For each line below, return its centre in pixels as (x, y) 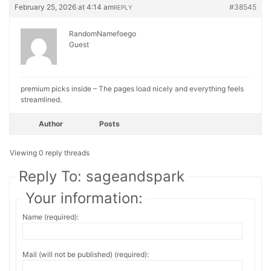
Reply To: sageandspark (102, 176)
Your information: (84, 198)
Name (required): (51, 217)
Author (51, 124)
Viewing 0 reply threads (50, 153)
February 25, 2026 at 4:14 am (64, 7)
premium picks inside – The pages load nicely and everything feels (132, 89)
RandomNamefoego (103, 34)
